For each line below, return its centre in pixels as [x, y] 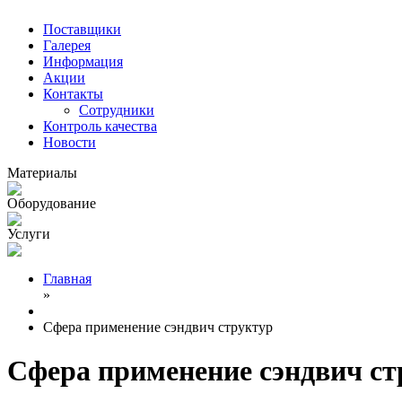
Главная [67, 279]
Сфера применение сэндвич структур [158, 327]
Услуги [29, 234]
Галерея [67, 45]
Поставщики [82, 29]
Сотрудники [117, 110]
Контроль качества [100, 126]
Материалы [42, 173]
